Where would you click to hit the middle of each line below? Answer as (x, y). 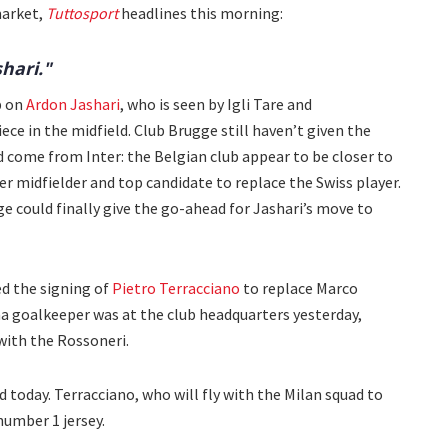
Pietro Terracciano (176, 288)
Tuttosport (82, 13)
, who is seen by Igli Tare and (216, 104)
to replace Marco (299, 288)
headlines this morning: (200, 13)
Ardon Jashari (73, 104)
